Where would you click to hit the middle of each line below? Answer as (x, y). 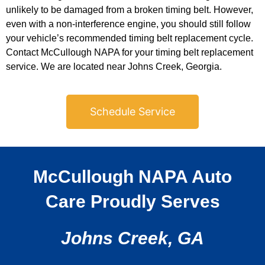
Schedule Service (132, 111)
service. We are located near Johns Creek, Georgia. (115, 67)
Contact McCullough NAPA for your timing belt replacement (130, 53)
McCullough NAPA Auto (132, 176)
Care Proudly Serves (132, 201)
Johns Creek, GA (132, 238)
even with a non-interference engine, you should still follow (128, 24)
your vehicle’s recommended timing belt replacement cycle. (130, 38)
